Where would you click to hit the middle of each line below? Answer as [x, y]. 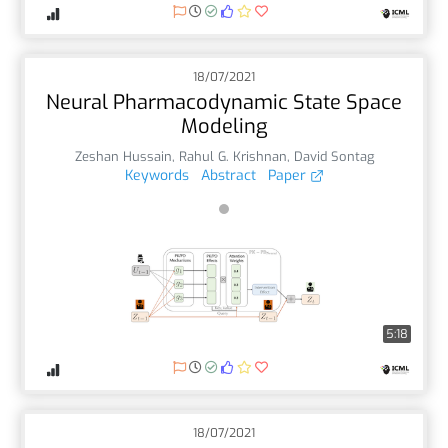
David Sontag [333, 156]
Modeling [224, 126]
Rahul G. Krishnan [232, 156]
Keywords [156, 175]
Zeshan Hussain [123, 156]
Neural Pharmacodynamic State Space [224, 102]
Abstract [228, 175]
